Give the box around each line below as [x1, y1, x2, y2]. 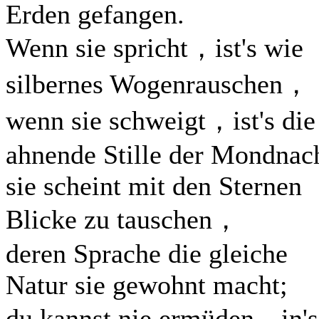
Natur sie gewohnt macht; [6, 270, 288, 300]
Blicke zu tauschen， [6, 204, 239, 234]
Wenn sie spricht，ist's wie [6, 33, 303, 63]
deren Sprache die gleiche [6, 239, 288, 268]
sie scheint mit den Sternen [6, 171, 302, 201]
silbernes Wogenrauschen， [6, 69, 310, 99]
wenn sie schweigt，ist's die [6, 105, 315, 135]
